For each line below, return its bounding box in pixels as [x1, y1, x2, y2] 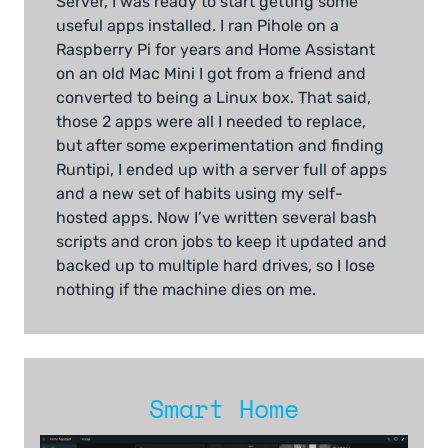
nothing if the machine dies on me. [56, 280, 316, 300]
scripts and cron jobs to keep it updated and [56, 232, 387, 252]
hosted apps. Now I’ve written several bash [56, 208, 377, 228]
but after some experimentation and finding [56, 136, 384, 156]
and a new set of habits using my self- [56, 184, 343, 204]
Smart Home [149, 390, 299, 428]
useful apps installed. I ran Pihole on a [56, 16, 339, 36]
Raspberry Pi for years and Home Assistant [56, 40, 375, 60]
